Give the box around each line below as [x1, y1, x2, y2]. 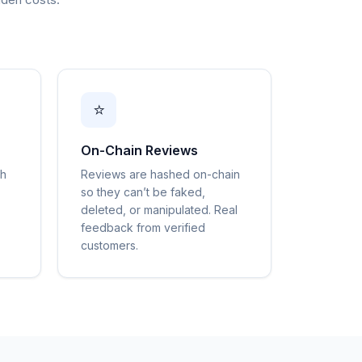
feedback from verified [81, 221, 205, 234]
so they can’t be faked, [81, 185, 205, 199]
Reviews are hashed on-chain [81, 167, 240, 181]
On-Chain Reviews [81, 142, 198, 158]
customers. [81, 238, 138, 252]
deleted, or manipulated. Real [81, 203, 238, 217]
